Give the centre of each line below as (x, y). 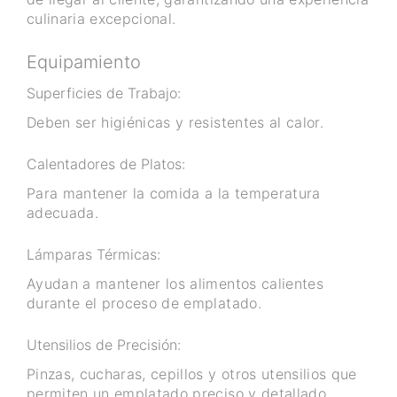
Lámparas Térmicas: (96, 255)
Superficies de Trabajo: (104, 93)
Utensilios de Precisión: (104, 345)
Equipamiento (84, 62)
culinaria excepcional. (101, 19)
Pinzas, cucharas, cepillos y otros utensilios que (192, 374)
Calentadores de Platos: (106, 164)
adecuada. (63, 213)
